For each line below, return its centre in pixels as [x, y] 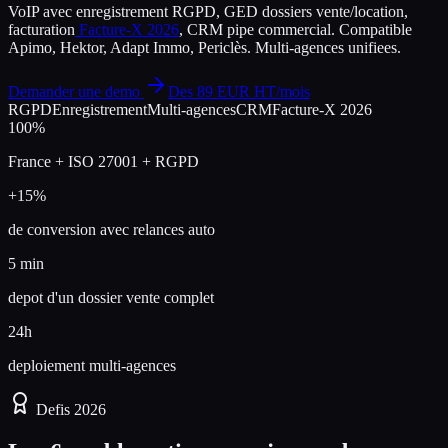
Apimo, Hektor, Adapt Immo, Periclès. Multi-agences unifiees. [204, 47]
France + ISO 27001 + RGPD [103, 161]
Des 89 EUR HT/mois [239, 91]
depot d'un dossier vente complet [111, 297]
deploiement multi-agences [92, 365]
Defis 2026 [69, 409]
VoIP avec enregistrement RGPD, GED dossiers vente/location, [208, 11]
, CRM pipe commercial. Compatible [295, 29]
